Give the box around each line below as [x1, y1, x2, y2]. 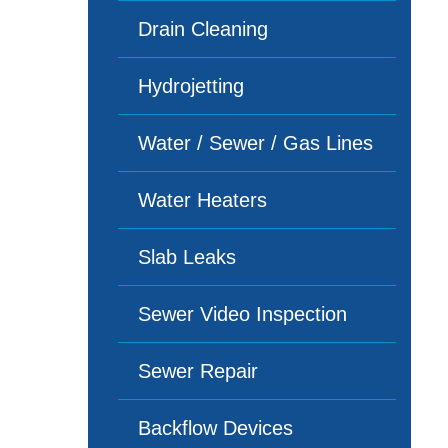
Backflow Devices [138, 417, 294, 439]
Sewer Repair [138, 360, 259, 382]
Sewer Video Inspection [138, 303, 348, 325]
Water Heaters [138, 189, 268, 211]
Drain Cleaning [138, 18, 269, 40]
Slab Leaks [138, 246, 237, 268]
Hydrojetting [138, 75, 245, 97]
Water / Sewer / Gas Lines [138, 132, 374, 154]
